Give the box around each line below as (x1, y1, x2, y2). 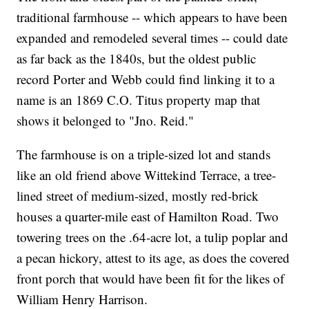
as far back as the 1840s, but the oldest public (17, 49, 257, 67)
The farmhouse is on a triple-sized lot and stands (17, 145, 271, 163)
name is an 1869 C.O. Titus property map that (17, 90, 261, 108)
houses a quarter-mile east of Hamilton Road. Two (17, 207, 279, 225)
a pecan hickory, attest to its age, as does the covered (17, 248, 290, 266)
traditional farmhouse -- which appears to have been (17, 8, 288, 26)
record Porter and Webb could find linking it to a (17, 70, 275, 88)
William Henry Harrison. (17, 290, 148, 308)
